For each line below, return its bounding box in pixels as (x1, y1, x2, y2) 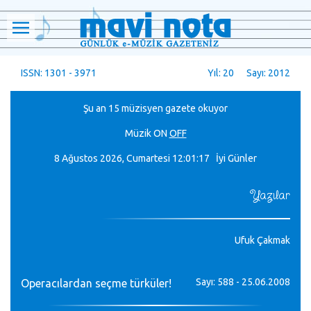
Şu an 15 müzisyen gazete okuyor (83, 103, 228, 114)
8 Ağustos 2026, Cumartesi (54, 153, 170, 164)
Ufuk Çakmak (235, 235, 290, 246)
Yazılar (250, 187, 290, 203)
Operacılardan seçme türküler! (21, 277, 171, 289)
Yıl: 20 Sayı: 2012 (208, 67, 290, 78)
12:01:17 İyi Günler (172, 153, 257, 164)
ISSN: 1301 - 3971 (21, 67, 96, 78)
